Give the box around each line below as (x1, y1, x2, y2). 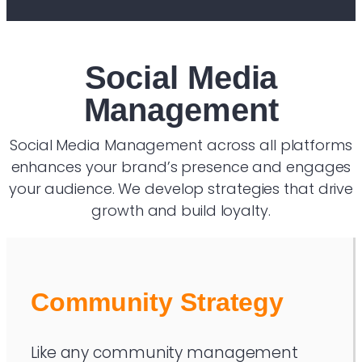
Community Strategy (31, 287, 284, 317)
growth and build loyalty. (91, 200, 271, 221)
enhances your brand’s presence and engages (11, 156, 351, 177)
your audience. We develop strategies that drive (8, 178, 354, 199)
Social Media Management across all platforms (10, 134, 352, 155)
